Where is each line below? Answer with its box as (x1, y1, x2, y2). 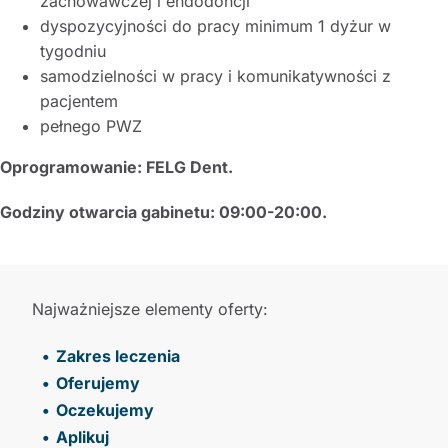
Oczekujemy (56, 399, 155, 420)
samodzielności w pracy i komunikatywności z (39, 65, 391, 86)
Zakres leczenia (56, 345, 181, 366)
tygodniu (39, 40, 106, 61)
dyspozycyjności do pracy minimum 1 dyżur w (39, 15, 391, 36)
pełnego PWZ (39, 115, 142, 136)
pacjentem (39, 90, 118, 111)
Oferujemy (56, 372, 141, 393)
